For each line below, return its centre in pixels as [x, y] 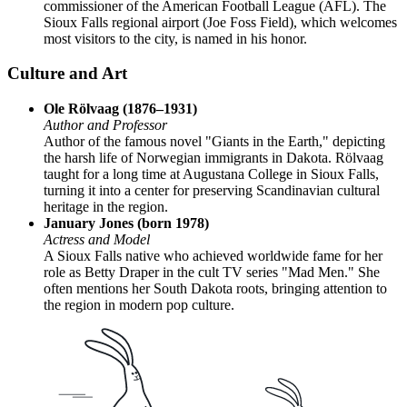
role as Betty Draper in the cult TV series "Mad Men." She [212, 272]
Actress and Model [97, 239]
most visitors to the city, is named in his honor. [175, 38]
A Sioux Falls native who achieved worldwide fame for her [213, 255]
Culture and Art [67, 74]
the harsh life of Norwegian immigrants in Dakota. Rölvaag [213, 157]
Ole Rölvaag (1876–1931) [120, 108]
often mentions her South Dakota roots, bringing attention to [215, 288]
